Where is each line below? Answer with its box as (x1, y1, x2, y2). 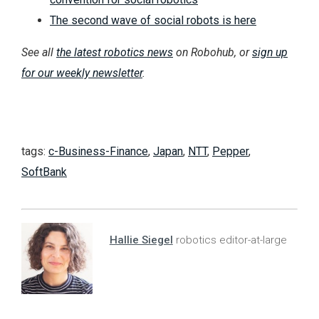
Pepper (212, 145, 249, 159)
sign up (252, 45, 288, 59)
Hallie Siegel (109, 234, 173, 247)
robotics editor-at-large (172, 234, 287, 247)
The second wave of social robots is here (50, 13, 256, 27)
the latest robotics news (56, 45, 173, 59)
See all (21, 45, 56, 59)
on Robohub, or (173, 45, 252, 59)
